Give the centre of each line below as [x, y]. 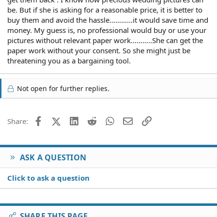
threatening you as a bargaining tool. [69, 61]
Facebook [58, 120]
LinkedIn [93, 120]
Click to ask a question [48, 178]
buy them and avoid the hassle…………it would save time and [108, 20]
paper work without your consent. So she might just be [99, 50]
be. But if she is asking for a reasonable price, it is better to [105, 10]
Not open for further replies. [62, 88]
